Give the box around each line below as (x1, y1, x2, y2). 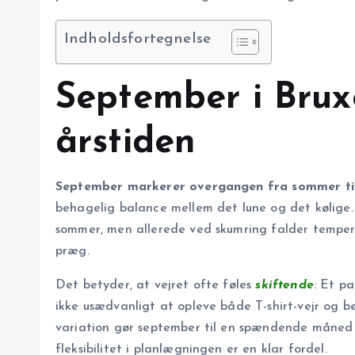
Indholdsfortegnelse (64, 32, 212, 48)
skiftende (255, 279, 314, 292)
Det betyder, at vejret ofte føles (55, 279, 256, 292)
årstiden (55, 125, 197, 162)
